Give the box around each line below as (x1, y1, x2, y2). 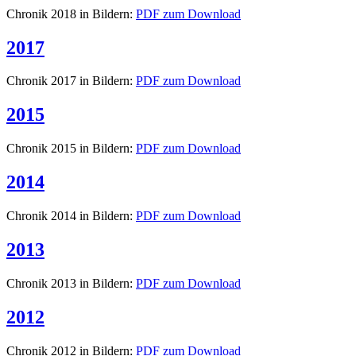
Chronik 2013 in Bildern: (6, 276, 136, 290)
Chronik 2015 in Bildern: (6, 141, 136, 156)
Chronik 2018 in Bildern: (6, 6, 136, 21)
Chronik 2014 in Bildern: (6, 209, 136, 223)
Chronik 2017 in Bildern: (6, 74, 136, 88)
